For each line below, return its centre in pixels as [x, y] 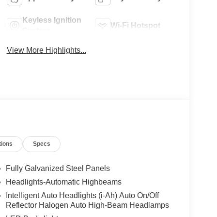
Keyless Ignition [52, 20]
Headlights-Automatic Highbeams [63, 182]
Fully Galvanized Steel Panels [58, 169]
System [36, 31]
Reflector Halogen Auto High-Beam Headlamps [87, 205]
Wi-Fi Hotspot [136, 26]
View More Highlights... [46, 50]
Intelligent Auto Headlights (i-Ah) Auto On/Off [82, 196]
